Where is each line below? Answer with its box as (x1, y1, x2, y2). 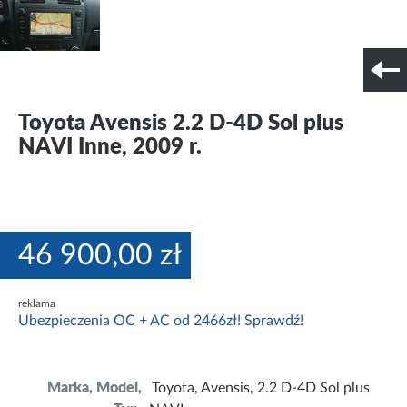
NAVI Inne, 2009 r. (18, 136, 202, 159)
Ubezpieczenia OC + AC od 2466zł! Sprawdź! (18, 313, 303, 329)
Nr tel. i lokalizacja (130, 75, 230, 89)
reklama (18, 298, 55, 310)
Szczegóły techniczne (3, 75, 121, 89)
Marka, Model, (46, 381, 142, 396)
